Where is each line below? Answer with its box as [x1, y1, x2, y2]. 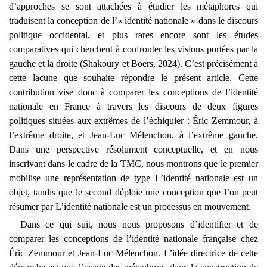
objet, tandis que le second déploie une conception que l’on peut [9, 187, 258, 197]
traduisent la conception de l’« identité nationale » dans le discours [9, 15, 258, 26]
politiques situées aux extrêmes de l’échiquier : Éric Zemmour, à [9, 115, 258, 126]
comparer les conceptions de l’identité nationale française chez [9, 233, 258, 244]
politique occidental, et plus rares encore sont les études [9, 29, 258, 40]
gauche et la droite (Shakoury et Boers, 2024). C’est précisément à [9, 58, 258, 69]
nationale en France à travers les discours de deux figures [9, 101, 258, 111]
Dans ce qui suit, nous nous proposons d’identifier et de [20, 219, 258, 229]
